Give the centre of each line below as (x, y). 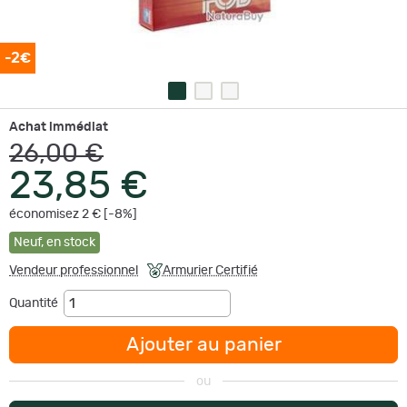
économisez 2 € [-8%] (73, 214)
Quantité (36, 303)
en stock (71, 242)
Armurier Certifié (210, 270)
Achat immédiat (59, 127)
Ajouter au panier (203, 344)
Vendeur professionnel (74, 270)
